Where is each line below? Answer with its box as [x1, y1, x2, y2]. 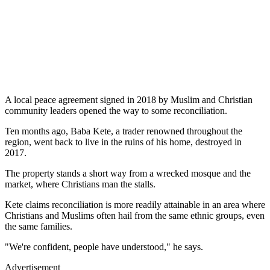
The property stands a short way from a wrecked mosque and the [5, 168, 251, 178]
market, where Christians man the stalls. [5, 178, 155, 189]
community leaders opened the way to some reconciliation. [5, 105, 227, 116]
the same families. [5, 221, 72, 231]
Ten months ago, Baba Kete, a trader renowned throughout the [5, 125, 242, 136]
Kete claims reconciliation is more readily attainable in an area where [5, 199, 265, 210]
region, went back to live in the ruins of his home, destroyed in [5, 136, 242, 147]
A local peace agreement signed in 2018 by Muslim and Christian [5, 94, 253, 105]
